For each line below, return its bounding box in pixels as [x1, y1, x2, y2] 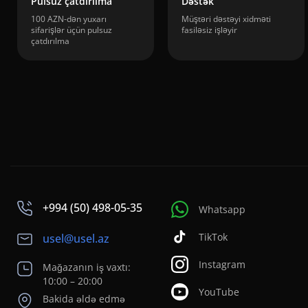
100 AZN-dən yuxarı [31, 13, 107, 25]
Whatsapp [199, 202, 245, 216]
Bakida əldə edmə [43, 292, 125, 306]
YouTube [199, 285, 239, 298]
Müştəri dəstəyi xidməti [181, 13, 271, 25]
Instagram [199, 257, 245, 271]
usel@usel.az [43, 231, 109, 246]
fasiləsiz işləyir [181, 24, 237, 36]
